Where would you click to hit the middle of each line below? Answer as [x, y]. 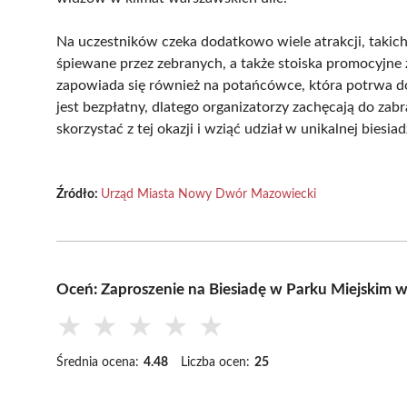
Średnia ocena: [98, 362]
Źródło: [79, 194]
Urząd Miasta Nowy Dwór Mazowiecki [208, 194]
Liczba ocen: [215, 362]
